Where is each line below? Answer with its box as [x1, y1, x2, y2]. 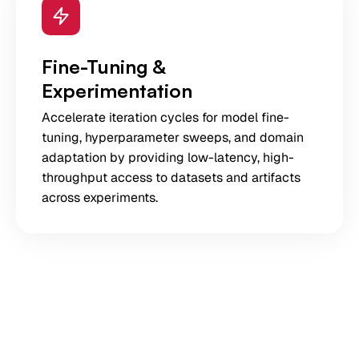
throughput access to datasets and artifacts [42, 169, 301, 186]
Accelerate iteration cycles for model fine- [42, 109, 289, 126]
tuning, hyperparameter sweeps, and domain [42, 129, 304, 146]
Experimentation [42, 79, 192, 103]
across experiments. [42, 189, 158, 206]
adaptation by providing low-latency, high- [42, 149, 294, 166]
